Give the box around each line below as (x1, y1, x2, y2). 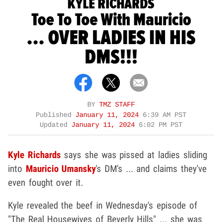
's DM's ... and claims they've (96, 163, 207, 174)
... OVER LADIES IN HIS (26, 25, 196, 51)
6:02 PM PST (139, 121, 182, 129)
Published (36, 111, 75, 119)
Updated (40, 121, 71, 129)
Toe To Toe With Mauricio (31, 9, 191, 31)
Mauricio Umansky (25, 163, 96, 174)
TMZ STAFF (99, 101, 135, 109)
